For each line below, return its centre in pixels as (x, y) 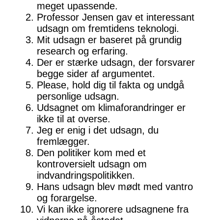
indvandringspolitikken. (86, 176)
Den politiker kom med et (91, 153)
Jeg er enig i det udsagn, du (98, 130)
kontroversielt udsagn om (92, 164)
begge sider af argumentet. (96, 74)
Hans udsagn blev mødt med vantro (115, 187)
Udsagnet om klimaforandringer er (111, 108)
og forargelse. (67, 198)
